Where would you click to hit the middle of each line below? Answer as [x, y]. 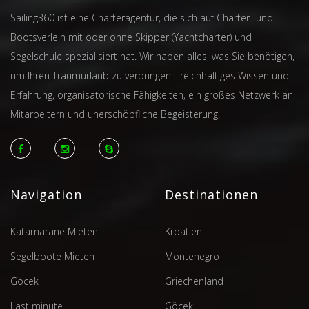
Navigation [46, 195]
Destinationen [211, 195]
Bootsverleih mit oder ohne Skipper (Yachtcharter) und [131, 37]
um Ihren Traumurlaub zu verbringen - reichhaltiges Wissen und [150, 76]
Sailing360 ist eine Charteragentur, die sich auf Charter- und [142, 18]
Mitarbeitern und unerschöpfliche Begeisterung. [115, 114]
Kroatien [183, 232]
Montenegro [192, 257]
